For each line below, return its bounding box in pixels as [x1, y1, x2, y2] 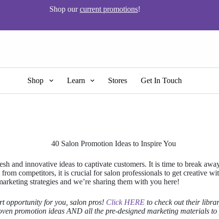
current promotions [80, 5, 138, 13]
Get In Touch [140, 76, 182, 85]
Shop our [49, 5, 80, 13]
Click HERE [106, 197, 147, 206]
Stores [108, 76, 127, 85]
